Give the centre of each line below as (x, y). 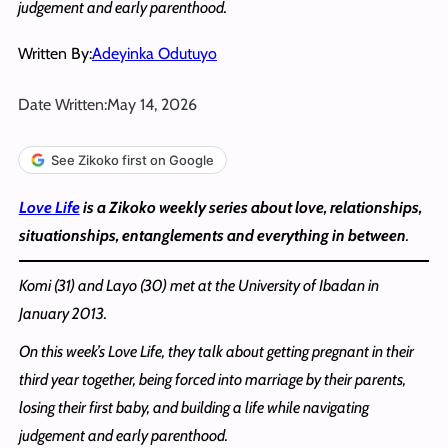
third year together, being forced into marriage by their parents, (212, 379)
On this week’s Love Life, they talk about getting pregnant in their (216, 351)
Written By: (55, 53)
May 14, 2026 (152, 104)
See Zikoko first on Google (132, 159)
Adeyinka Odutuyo (154, 53)
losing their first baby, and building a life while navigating (193, 407)
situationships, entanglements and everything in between (212, 235)
